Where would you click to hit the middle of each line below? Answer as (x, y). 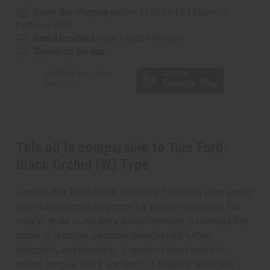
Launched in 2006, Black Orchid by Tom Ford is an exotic (134, 192)
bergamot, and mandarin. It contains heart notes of (121, 250)
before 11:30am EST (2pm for (168, 12)
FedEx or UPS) (44, 26)
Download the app (69, 52)
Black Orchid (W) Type (83, 164)
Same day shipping (71, 12)
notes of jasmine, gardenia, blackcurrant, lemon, (115, 235)
